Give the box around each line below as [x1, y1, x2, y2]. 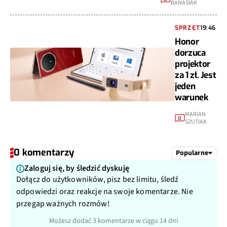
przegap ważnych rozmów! [16, 196, 110, 208]
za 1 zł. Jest [174, 67, 216, 80]
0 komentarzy [14, 144, 74, 157]
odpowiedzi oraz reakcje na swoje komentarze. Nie [16, 184, 193, 196]
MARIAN [184, 108, 206, 117]
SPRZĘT [174, 22, 201, 30]
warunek [174, 90, 208, 102]
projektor [174, 56, 210, 68]
